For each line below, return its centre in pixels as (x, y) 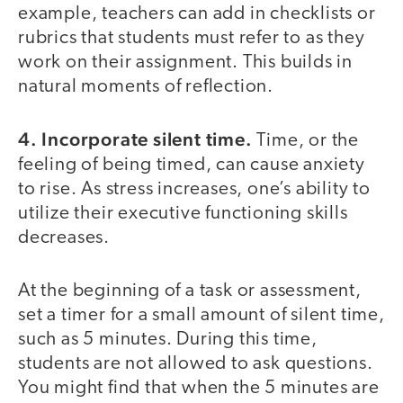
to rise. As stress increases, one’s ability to (194, 190)
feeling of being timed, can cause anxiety (192, 166)
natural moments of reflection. (148, 86)
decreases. (64, 238)
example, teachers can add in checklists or (197, 13)
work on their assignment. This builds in (185, 62)
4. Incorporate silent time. (135, 139)
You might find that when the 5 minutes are (199, 388)
